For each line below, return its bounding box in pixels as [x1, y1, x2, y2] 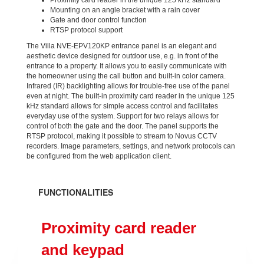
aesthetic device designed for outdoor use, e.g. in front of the [27, 52, 219, 61]
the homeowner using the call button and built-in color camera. [27, 72, 226, 81]
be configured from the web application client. [27, 152, 171, 161]
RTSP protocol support [50, 26, 123, 35]
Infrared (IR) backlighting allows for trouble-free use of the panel [27, 82, 230, 91]
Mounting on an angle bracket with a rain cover [50, 6, 200, 15]
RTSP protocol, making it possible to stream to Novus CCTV [27, 132, 217, 141]
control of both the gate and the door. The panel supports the [27, 122, 219, 131]
